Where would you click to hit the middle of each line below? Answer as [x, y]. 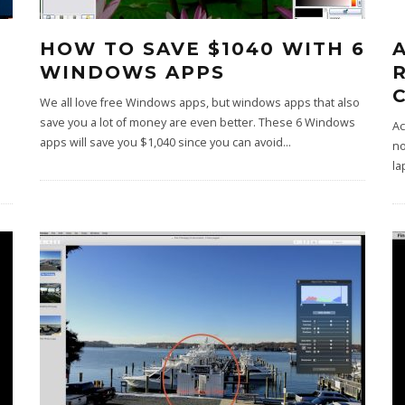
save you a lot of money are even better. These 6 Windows [198, 122]
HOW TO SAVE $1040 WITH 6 [202, 49]
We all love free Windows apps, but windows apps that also [200, 103]
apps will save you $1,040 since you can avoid [161, 142]
